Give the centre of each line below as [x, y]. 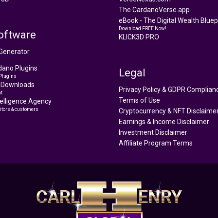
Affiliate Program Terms [156, 143]
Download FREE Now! [143, 28]
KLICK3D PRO [139, 37]
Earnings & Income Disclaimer [164, 121]
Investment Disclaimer [153, 132]
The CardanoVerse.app [154, 9]
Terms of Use [139, 100]
